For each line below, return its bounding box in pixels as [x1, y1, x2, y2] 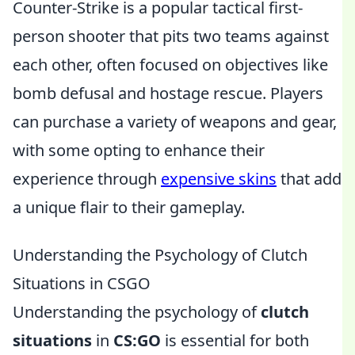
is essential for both [161, 330, 309, 351]
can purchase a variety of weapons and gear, [13, 111, 337, 132]
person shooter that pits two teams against [13, 25, 329, 47]
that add [277, 168, 342, 189]
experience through [13, 168, 161, 189]
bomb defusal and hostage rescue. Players [13, 82, 323, 104]
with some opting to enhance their [13, 139, 265, 161]
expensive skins [161, 168, 277, 189]
